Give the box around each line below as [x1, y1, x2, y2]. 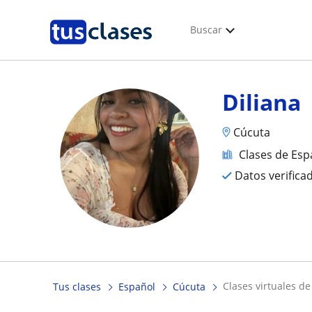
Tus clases [53, 280, 101, 294]
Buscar [190, 23, 222, 36]
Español [118, 280, 155, 294]
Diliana [222, 87, 302, 117]
